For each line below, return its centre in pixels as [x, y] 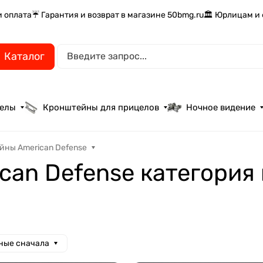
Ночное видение [221, 107]
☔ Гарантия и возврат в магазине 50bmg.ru [118, 15]
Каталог [24, 56]
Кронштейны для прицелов [101, 107]
